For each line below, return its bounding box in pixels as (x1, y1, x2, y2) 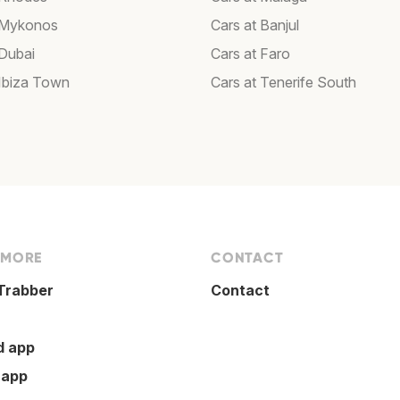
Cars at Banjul (211, 16, 299, 35)
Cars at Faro (211, 45, 290, 63)
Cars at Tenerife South (211, 73, 356, 92)
